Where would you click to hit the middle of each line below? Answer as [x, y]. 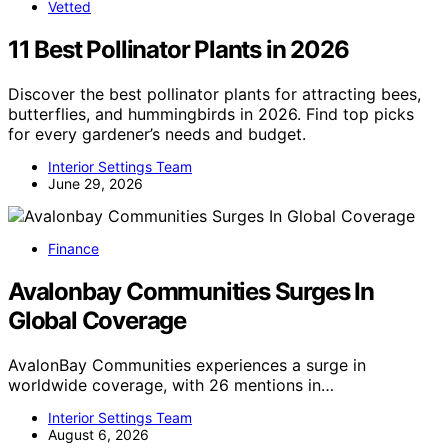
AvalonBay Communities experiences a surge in [187, 365]
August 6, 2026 [98, 435]
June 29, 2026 [95, 184]
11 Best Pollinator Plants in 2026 [178, 50]
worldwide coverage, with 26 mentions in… [171, 385]
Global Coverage [97, 321]
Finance [73, 249]
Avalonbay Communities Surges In [191, 292]
